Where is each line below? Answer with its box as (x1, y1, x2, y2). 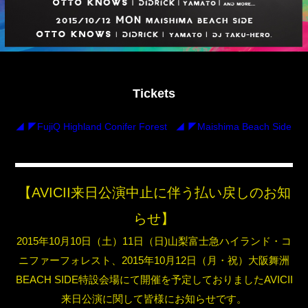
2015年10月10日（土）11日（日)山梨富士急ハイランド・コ (16, 235, 291, 247)
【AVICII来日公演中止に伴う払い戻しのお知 (17, 185, 291, 201)
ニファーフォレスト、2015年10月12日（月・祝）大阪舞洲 (19, 254, 289, 267)
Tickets (133, 87, 175, 101)
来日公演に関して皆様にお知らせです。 (61, 293, 247, 305)
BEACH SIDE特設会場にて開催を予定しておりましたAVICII (15, 274, 293, 286)
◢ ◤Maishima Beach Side (175, 121, 292, 133)
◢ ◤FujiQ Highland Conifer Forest (15, 121, 168, 133)
